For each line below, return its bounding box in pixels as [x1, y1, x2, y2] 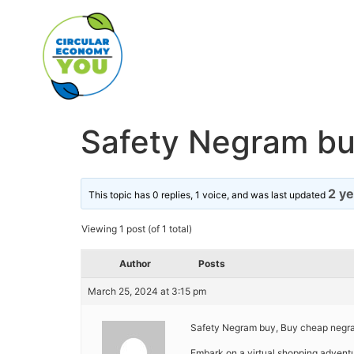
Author [119, 257, 151, 269]
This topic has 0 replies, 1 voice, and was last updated [88, 188, 329, 201]
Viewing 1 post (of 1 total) [81, 222, 192, 235]
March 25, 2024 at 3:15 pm [88, 284, 206, 297]
